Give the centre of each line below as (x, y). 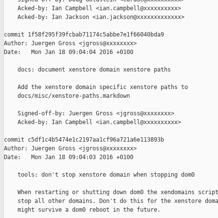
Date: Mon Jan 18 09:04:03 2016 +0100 (69, 157)
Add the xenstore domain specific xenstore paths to (96, 87)
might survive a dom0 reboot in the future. (82, 210)
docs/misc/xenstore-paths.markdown (67, 96)
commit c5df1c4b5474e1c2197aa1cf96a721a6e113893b (84, 140)
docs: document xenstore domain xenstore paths (87, 70)
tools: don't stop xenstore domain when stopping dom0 (99, 175)
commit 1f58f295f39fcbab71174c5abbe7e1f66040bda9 (84, 35)
